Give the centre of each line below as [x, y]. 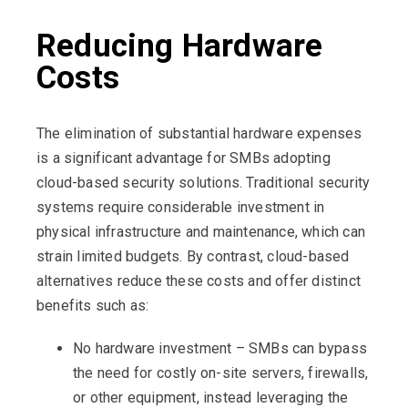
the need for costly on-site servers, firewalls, [221, 373]
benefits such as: [93, 306]
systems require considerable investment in [181, 208]
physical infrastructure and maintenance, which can [201, 232]
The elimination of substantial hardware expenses [199, 134]
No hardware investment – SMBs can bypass [220, 349]
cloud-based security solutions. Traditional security [204, 183]
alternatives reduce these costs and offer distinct [199, 281]
